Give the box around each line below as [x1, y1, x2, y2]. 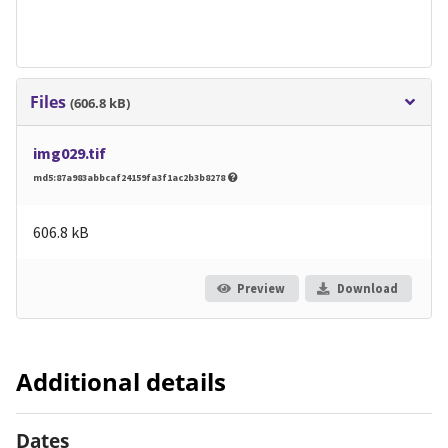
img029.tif [33, 143, 106, 164]
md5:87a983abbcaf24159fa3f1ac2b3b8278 [33, 171, 227, 185]
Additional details [16, 365, 226, 399]
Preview [236, 280, 285, 296]
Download [336, 280, 398, 296]
